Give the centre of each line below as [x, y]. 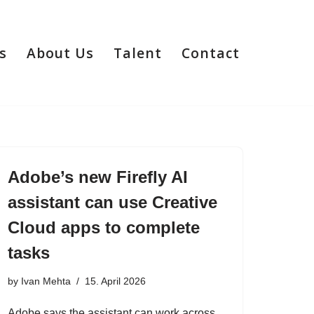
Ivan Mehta [46, 281]
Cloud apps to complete [104, 227]
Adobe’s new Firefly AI [98, 177]
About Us [60, 53]
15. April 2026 [115, 281]
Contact [211, 53]
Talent [138, 53]
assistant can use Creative [112, 202]
